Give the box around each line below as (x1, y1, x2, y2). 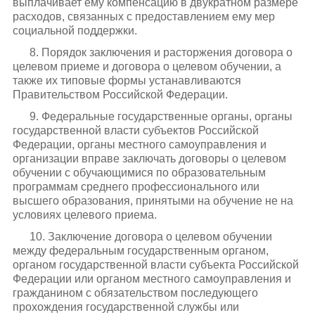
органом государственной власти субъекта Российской (12, 259, 299, 271)
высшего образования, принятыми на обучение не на (12, 195, 293, 207)
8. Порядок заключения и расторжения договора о (29, 46, 292, 58)
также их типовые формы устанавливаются (12, 74, 241, 86)
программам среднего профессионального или (12, 181, 259, 193)
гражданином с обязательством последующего (12, 287, 258, 300)
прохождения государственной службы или (12, 301, 239, 314)
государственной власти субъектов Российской (12, 124, 259, 137)
